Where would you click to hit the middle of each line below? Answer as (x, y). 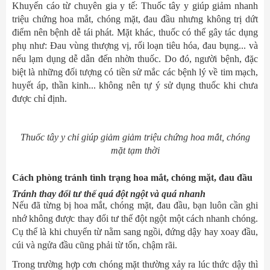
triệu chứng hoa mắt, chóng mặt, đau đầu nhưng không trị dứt (135, 19)
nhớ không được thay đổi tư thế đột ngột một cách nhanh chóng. (135, 218)
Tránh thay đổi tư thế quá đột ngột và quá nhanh (109, 194)
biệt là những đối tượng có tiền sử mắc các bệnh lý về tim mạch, (135, 72)
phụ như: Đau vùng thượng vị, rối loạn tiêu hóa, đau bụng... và (135, 46)
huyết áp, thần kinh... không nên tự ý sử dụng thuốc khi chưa (135, 85)
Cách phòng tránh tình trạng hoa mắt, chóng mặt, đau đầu (132, 177)
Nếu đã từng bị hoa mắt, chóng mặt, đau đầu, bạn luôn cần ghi (135, 205)
